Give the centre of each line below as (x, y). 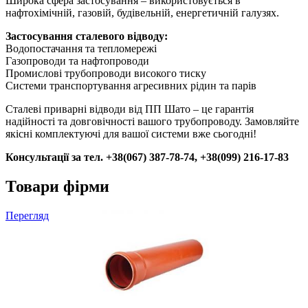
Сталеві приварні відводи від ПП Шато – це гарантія (130, 109)
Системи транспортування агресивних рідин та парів (131, 86)
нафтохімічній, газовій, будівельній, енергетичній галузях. (142, 13)
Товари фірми (57, 187)
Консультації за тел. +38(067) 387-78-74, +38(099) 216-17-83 (147, 157)
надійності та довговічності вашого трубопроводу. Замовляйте (152, 122)
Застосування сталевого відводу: (87, 36)
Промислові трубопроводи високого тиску (106, 74)
